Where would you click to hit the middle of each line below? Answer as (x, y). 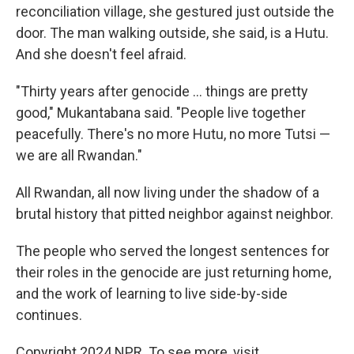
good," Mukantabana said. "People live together (161, 113)
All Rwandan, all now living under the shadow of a (168, 192)
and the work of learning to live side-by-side (152, 294)
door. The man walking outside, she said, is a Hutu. (172, 33)
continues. (49, 315)
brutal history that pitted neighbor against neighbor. (175, 214)
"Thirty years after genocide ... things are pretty (162, 91)
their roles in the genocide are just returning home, (173, 272)
